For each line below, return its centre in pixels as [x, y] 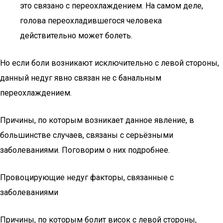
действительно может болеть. [76, 36]
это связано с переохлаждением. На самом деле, [111, 6]
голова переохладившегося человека [91, 21]
